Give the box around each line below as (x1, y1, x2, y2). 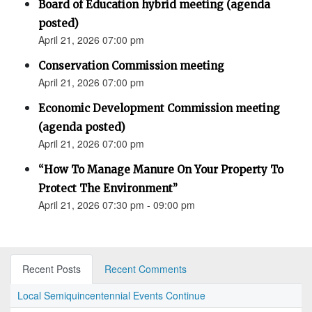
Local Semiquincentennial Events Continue (17, 288, 205, 303)
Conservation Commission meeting (38, 59, 224, 73)
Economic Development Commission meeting (38, 102, 280, 116)
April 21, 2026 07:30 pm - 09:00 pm (38, 198, 195, 212)
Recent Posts (22, 262, 81, 276)
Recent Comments (104, 262, 187, 276)
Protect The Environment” (38, 182, 178, 196)
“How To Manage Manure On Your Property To (38, 163, 283, 177)
